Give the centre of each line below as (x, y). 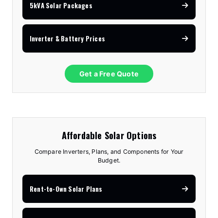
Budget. (109, 161)
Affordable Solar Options (109, 135)
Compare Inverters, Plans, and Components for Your (109, 152)
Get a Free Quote (109, 74)
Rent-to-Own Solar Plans (66, 189)
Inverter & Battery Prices (67, 39)
